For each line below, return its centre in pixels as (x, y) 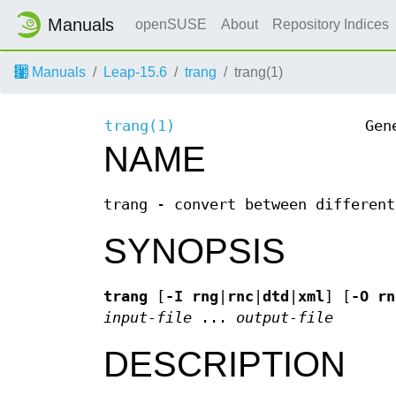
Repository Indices (332, 24)
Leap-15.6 (135, 72)
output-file (285, 318)
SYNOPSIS (194, 251)
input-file (148, 318)
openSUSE (171, 24)
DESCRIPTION (225, 365)
